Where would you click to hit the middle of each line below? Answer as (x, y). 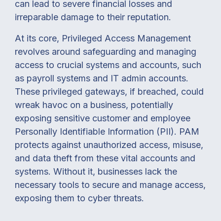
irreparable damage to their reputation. (93, 17)
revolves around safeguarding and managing (106, 51)
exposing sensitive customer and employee (103, 118)
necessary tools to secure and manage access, (110, 184)
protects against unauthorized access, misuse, (109, 145)
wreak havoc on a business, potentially (94, 105)
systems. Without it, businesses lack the (96, 171)
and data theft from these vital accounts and (105, 158)
